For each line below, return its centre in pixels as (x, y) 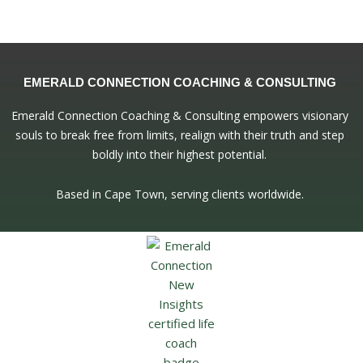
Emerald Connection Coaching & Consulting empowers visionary (179, 115)
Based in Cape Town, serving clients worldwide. (179, 194)
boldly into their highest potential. (180, 154)
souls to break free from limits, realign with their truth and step (179, 135)
